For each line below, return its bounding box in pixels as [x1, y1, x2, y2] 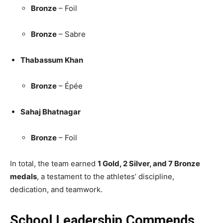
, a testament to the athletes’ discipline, [37, 171, 174, 181]
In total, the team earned [10, 158, 98, 168]
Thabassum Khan [20, 55, 83, 65]
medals [10, 171, 37, 181]
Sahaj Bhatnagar [20, 107, 81, 116]
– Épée [57, 81, 83, 91]
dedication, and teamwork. [10, 184, 103, 194]
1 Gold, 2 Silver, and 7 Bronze [98, 158, 200, 168]
